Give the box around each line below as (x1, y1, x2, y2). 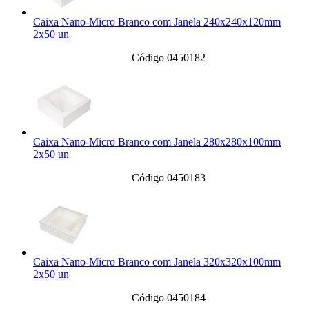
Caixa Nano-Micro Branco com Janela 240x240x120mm (33, 16, 281, 28)
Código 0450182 (131, 52, 206, 64)
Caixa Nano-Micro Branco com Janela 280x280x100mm (33, 136, 281, 148)
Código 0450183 (131, 172, 206, 184)
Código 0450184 (131, 292, 206, 304)
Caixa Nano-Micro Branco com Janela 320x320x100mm (33, 256, 281, 268)
